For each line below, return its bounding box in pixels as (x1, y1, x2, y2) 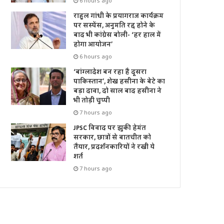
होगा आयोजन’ (73, 38, 113, 51)
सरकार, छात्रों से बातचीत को (73, 131, 151, 144)
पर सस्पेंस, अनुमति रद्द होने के (73, 19, 155, 32)
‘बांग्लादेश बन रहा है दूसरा (73, 66, 147, 78)
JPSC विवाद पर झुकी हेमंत (73, 122, 146, 134)
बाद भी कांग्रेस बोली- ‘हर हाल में (73, 29, 161, 41)
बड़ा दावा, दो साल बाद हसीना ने (73, 85, 162, 97)
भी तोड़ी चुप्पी (73, 94, 110, 107)
